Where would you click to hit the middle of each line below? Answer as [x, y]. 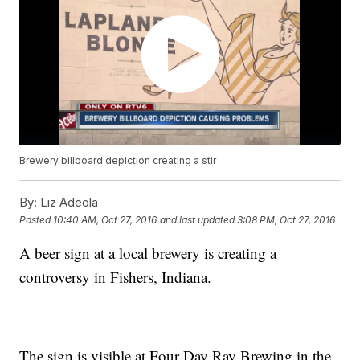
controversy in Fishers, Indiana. [118, 277]
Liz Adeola [68, 202]
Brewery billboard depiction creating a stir [118, 161]
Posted [37, 219]
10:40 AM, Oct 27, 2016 [105, 219]
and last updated [198, 219]
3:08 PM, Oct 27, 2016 [286, 219]
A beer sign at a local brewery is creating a [148, 253]
